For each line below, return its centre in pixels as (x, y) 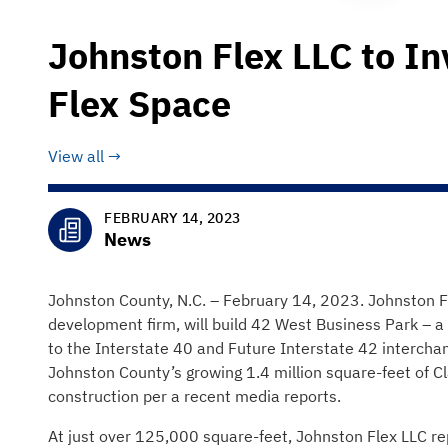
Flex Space (139, 103)
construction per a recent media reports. (194, 396)
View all (76, 156)
